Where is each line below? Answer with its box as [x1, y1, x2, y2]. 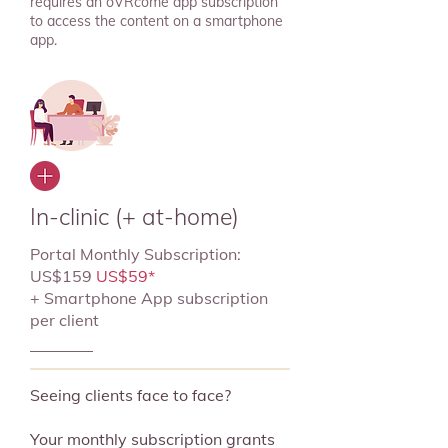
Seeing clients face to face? [30, 385, 231, 405]
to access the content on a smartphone [30, 12, 283, 30]
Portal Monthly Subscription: [30, 244, 241, 264]
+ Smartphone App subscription [30, 288, 268, 308]
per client [30, 310, 99, 330]
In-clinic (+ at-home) [30, 202, 239, 231]
